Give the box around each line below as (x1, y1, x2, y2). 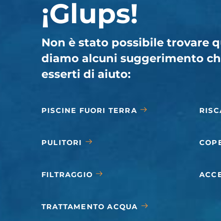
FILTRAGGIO (41, 170, 93, 180)
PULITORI (41, 138, 82, 147)
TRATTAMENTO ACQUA (41, 202, 138, 212)
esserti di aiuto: (41, 67, 131, 81)
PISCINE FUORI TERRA (41, 106, 137, 115)
